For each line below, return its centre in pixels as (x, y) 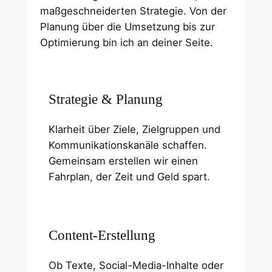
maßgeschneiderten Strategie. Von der (134, 11)
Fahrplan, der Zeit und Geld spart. (129, 177)
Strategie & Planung (105, 99)
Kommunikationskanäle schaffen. (127, 145)
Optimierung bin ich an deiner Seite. (127, 43)
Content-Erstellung (102, 235)
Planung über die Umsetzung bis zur (128, 27)
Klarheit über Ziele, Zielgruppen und (134, 130)
